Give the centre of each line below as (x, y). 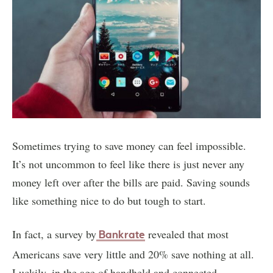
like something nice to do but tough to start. (109, 200)
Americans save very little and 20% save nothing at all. (133, 254)
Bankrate (121, 235)
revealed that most (187, 234)
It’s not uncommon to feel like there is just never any (128, 164)
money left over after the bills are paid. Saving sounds (131, 182)
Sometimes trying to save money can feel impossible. (129, 145)
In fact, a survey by (54, 234)
